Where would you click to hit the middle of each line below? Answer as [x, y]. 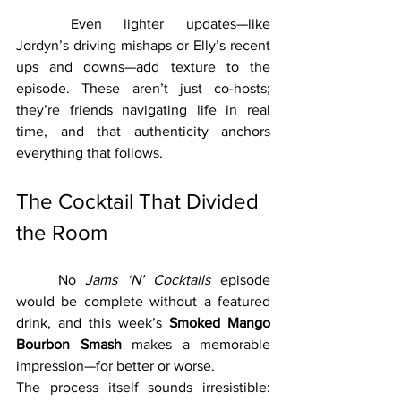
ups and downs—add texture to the [143, 66]
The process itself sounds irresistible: [143, 387]
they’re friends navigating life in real [143, 109]
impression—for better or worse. [115, 365]
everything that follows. [90, 152]
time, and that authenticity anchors [143, 131]
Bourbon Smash [69, 344]
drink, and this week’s [93, 322]
